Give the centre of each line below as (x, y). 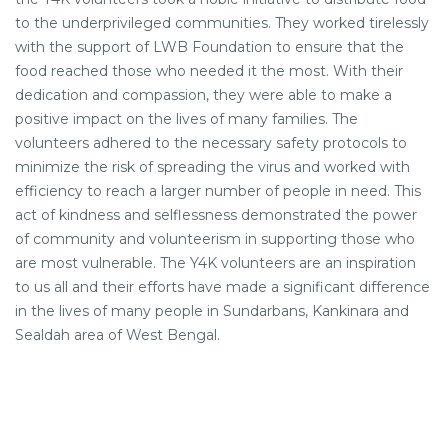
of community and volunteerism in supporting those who (215, 239)
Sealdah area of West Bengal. (117, 335)
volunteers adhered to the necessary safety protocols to (211, 143)
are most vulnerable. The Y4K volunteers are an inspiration (215, 263)
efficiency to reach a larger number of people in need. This (218, 191)
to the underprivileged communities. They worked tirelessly (222, 23)
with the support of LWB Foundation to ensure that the (209, 47)
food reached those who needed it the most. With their (209, 71)
